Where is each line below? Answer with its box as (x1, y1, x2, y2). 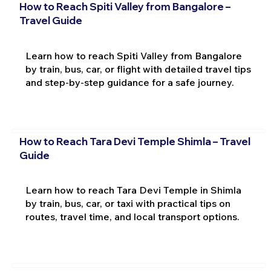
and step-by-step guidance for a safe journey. (25, 76, 234, 89)
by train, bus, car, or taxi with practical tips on (25, 197, 230, 210)
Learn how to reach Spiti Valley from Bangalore (25, 50, 242, 62)
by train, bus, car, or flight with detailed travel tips (25, 63, 251, 76)
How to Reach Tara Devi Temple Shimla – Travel (19, 134, 250, 148)
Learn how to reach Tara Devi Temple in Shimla (25, 184, 241, 197)
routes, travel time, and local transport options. (25, 211, 240, 223)
